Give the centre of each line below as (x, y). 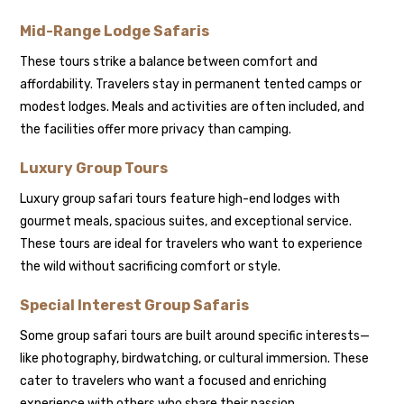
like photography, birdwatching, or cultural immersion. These (195, 358)
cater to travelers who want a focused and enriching (174, 381)
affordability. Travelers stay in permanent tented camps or (191, 84)
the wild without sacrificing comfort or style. (151, 266)
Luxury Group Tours (94, 168)
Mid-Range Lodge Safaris (115, 31)
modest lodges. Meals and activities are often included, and (193, 106)
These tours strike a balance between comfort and (169, 61)
